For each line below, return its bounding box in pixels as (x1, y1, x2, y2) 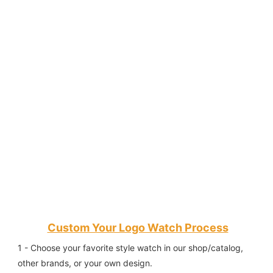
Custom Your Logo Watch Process (47, 221, 229, 235)
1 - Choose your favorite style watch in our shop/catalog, (18, 243, 243, 253)
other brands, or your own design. (18, 258, 152, 269)
